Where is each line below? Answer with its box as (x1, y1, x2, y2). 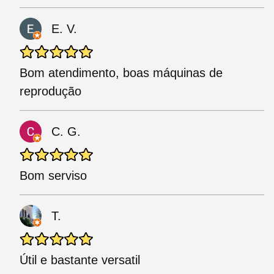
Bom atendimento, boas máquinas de (20, 66, 223, 80)
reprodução (20, 84, 81, 98)
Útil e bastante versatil (20, 253, 140, 267)
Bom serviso (20, 169, 87, 183)
